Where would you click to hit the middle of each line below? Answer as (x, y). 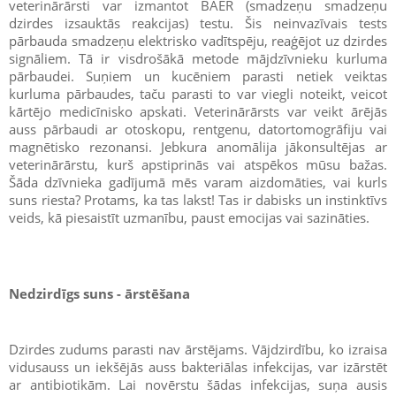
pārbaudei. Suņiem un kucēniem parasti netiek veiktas (198, 76)
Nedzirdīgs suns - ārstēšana (99, 293)
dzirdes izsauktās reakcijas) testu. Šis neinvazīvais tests (198, 23)
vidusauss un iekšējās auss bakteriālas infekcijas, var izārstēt (198, 367)
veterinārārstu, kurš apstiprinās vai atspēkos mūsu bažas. (198, 164)
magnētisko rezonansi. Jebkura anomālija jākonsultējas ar (198, 147)
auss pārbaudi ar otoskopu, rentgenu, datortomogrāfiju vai (198, 129)
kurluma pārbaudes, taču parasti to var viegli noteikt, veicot (198, 94)
